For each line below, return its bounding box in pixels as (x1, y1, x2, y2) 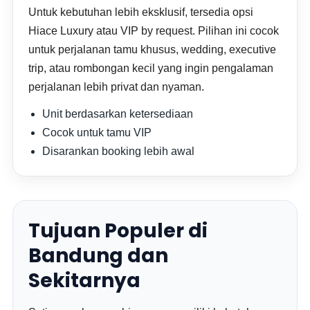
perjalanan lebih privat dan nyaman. (28, 81, 205, 93)
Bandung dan (28, 242, 169, 269)
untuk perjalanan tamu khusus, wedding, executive (28, 44, 277, 55)
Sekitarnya (28, 267, 141, 294)
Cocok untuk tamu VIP (42, 127, 152, 138)
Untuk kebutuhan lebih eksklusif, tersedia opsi (28, 6, 254, 18)
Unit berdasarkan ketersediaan (42, 108, 194, 120)
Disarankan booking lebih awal (42, 145, 195, 157)
